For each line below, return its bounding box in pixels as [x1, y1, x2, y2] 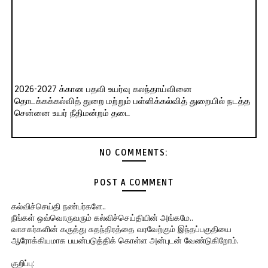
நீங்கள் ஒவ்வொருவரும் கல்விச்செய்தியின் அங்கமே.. [11, 212, 193, 224]
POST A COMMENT [94, 178, 174, 188]
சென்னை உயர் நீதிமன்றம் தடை [14, 108, 130, 119]
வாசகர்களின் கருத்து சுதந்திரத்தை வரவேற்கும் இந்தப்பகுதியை [11, 223, 232, 235]
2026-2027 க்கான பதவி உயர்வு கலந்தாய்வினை [14, 84, 192, 95]
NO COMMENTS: [99, 148, 169, 159]
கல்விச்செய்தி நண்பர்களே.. [11, 200, 106, 212]
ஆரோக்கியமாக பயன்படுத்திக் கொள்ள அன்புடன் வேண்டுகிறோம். [11, 234, 239, 246]
